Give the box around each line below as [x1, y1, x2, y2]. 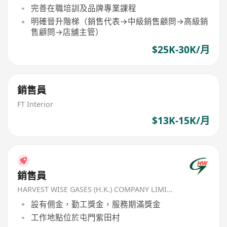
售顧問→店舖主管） [30, 26, 103, 38]
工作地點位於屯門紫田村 [30, 212, 120, 223]
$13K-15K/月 [152, 114, 210, 128]
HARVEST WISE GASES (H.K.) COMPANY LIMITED [167, 184, 173, 195]
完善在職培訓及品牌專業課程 [30, 3, 136, 14]
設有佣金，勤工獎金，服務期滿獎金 [30, 198, 161, 210]
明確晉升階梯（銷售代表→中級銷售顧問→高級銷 [30, 16, 208, 27]
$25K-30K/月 [152, 43, 210, 57]
